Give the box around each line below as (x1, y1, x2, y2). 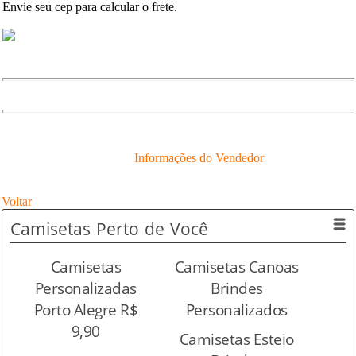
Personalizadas (34, 277, 137, 299)
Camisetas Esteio (179, 328, 294, 350)
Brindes (211, 277, 263, 299)
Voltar (2, 195, 32, 208)
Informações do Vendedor (133, 151, 264, 164)
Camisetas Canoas (174, 256, 299, 277)
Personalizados (185, 299, 288, 320)
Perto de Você (91, 218, 208, 240)
